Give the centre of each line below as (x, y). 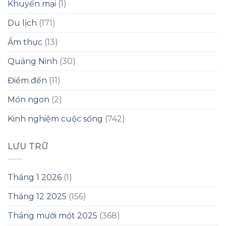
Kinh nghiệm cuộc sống (55, 119)
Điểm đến (27, 81)
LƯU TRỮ (28, 147)
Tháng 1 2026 (35, 177)
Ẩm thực (25, 42)
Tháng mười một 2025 (52, 215)
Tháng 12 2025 (37, 196)
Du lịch (22, 23)
